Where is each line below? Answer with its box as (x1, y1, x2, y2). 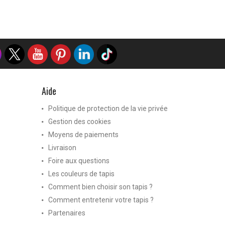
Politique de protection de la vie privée (48, 104, 168, 113)
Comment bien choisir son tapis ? (48, 182, 153, 191)
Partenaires (48, 208, 86, 217)
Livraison (48, 143, 77, 152)
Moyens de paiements (48, 130, 119, 139)
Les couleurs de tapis (48, 169, 115, 178)
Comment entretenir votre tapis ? (48, 195, 154, 204)
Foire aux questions (48, 156, 110, 165)
